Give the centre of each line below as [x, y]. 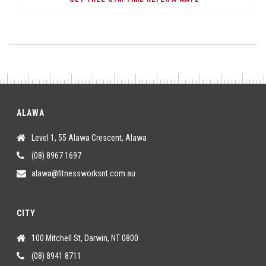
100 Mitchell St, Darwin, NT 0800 [85, 238]
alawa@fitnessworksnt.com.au [84, 173]
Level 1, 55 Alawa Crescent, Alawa [89, 137]
